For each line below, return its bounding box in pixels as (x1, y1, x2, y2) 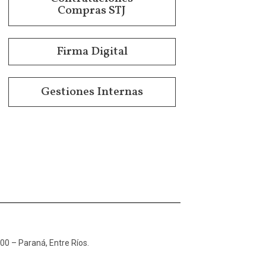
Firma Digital (56, 43, 128, 60)
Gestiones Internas (40, 83, 143, 100)
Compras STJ (58, 2, 126, 19)
